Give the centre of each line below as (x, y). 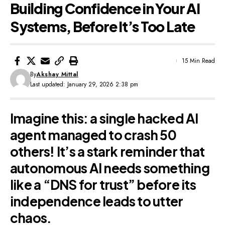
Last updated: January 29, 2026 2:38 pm (84, 84)
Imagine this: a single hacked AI (104, 118)
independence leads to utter (97, 201)
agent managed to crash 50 (93, 135)
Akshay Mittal (57, 74)
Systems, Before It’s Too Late (102, 26)
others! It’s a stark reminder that (107, 151)
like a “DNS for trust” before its (103, 184)
